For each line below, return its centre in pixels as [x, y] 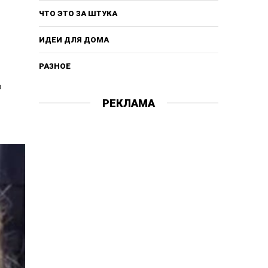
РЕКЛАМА [128, 103]
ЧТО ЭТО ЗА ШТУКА [78, 13]
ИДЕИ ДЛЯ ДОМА [74, 39]
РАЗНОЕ [54, 66]
